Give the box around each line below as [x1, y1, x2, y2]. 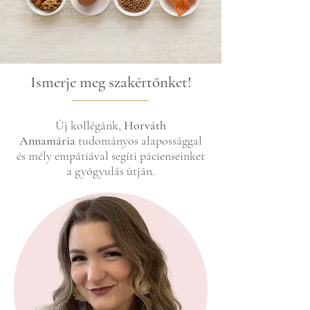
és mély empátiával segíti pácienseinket [17, 148, 205, 163]
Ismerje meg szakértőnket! [30, 73, 192, 92]
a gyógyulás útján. [66, 163, 155, 179]
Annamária [19, 133, 75, 148]
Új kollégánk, [55, 118, 124, 133]
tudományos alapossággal [75, 133, 202, 148]
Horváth [124, 118, 166, 133]
